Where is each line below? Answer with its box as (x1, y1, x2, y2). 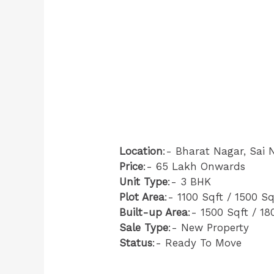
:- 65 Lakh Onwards (143, 160, 246, 173)
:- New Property (168, 221, 250, 234)
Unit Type (119, 176, 168, 188)
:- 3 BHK (168, 176, 212, 188)
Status (119, 237, 153, 250)
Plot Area (119, 191, 165, 204)
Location (119, 145, 163, 158)
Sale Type (119, 221, 169, 234)
